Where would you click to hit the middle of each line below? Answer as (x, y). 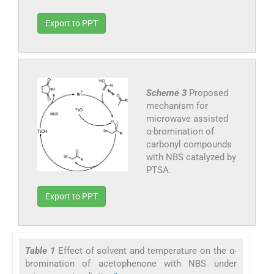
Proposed (208, 93)
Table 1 (42, 251)
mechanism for (177, 106)
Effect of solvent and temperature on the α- (147, 251)
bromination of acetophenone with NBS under (131, 264)
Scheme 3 (167, 93)
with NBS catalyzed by (191, 157)
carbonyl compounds (189, 145)
